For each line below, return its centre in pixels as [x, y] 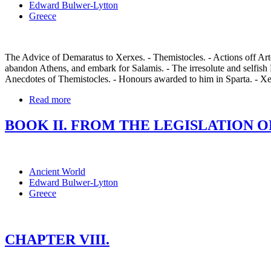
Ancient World [57, 172]
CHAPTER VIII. [57, 240]
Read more [50, 100]
